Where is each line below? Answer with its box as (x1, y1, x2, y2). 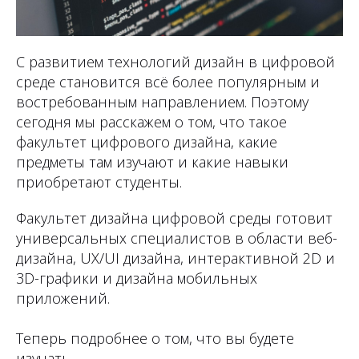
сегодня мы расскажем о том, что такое (16, 112, 287, 132)
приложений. (16, 288, 110, 309)
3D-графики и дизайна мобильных (16, 268, 257, 288)
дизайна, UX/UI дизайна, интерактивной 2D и (16, 248, 335, 268)
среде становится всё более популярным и (16, 72, 320, 92)
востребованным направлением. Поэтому (16, 92, 309, 112)
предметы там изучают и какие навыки (16, 152, 288, 172)
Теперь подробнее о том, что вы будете (16, 329, 294, 349)
